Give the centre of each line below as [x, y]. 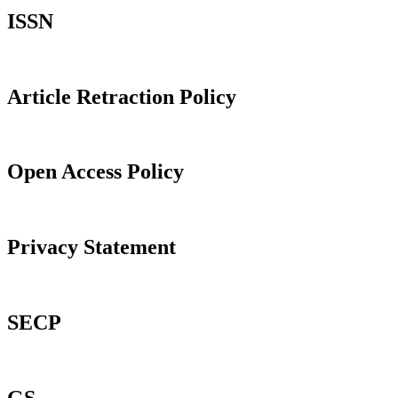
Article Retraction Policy [122, 96]
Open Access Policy [96, 172]
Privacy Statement [92, 247]
